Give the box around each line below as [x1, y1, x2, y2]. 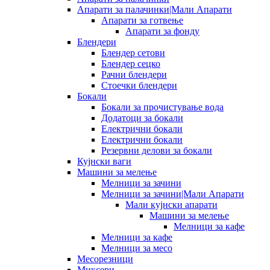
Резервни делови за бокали [101, 145, 212, 155]
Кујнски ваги [77, 155, 131, 166]
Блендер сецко [101, 58, 160, 69]
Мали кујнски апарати [125, 199, 218, 210]
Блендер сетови [101, 47, 165, 58]
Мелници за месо [101, 242, 172, 253]
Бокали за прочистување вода [101, 101, 224, 112]
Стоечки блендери [101, 80, 177, 90]
